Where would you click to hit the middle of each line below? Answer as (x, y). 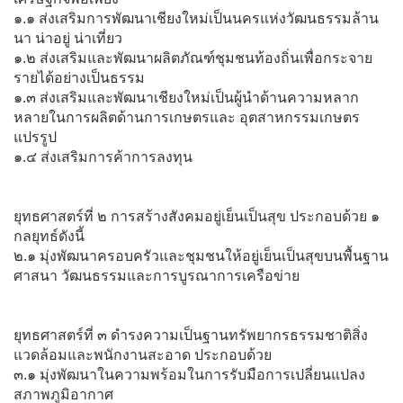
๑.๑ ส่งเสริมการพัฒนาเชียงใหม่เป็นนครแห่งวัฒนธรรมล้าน (196, 18)
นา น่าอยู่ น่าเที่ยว (68, 38)
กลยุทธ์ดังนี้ (49, 236)
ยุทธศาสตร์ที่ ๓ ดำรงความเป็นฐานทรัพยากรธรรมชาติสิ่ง (191, 335)
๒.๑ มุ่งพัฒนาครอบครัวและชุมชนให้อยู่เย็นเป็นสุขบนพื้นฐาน (201, 255)
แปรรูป (35, 137)
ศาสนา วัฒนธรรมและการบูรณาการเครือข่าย (157, 275)
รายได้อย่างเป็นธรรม (79, 77)
